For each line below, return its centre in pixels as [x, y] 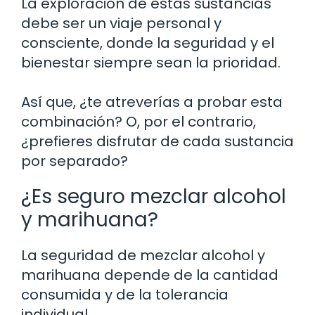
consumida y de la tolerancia [125, 294]
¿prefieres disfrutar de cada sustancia [157, 141]
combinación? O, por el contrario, [139, 121]
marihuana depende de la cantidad [150, 275]
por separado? [75, 161]
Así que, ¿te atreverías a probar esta [152, 102]
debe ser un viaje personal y [121, 23]
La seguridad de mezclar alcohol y [143, 255]
